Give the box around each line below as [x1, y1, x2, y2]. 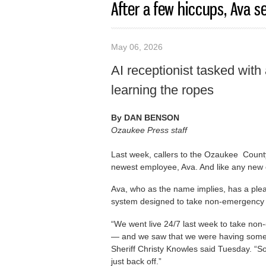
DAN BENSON [124, 112, 179, 122]
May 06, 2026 [111, 42, 163, 52]
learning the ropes [111, 82, 214, 97]
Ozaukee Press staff [111, 125, 187, 135]
